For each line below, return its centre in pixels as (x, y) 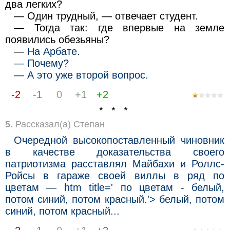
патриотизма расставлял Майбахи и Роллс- (115, 164)
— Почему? (42, 63)
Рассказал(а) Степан (59, 124)
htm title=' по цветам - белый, (144, 187)
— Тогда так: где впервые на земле (119, 27)
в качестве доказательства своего (115, 152)
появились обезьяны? (57, 39)
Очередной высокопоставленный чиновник (119, 140)
